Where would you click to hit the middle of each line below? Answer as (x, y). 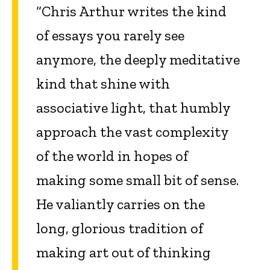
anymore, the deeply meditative (138, 59)
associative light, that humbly (133, 107)
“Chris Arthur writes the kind (131, 11)
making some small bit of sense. (137, 180)
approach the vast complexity (133, 131)
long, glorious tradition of (120, 228)
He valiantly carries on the (121, 204)
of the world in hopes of (112, 155)
